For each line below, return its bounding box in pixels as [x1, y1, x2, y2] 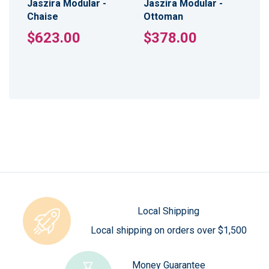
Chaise [27, 10, 58, 22]
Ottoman [143, 10, 183, 22]
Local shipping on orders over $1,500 [90, 225, 247, 237]
